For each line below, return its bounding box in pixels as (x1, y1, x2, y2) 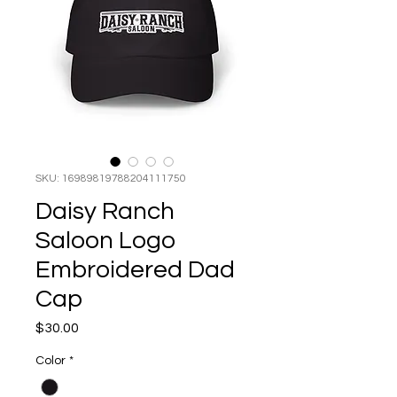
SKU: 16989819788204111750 (35, 173, 186, 184)
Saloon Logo (35, 228, 175, 253)
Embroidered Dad (35, 257, 235, 283)
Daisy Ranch (35, 198, 175, 224)
